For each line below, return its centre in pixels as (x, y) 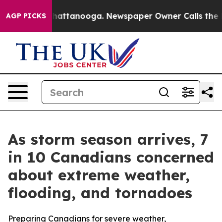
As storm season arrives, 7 (108, 139)
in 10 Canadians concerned (111, 157)
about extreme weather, (99, 175)
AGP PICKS (26, 16)
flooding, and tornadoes (100, 193)
